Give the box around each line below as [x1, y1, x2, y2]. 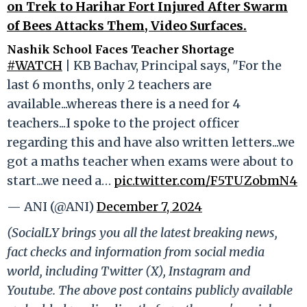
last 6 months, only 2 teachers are [7, 76, 212, 93]
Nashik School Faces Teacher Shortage [7, 42, 234, 56]
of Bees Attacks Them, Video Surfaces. [7, 17, 247, 34]
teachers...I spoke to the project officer [7, 114, 239, 131]
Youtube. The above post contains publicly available [7, 282, 293, 298]
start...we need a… [7, 172, 114, 188]
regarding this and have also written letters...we [7, 134, 295, 150]
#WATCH [7, 57, 62, 73]
